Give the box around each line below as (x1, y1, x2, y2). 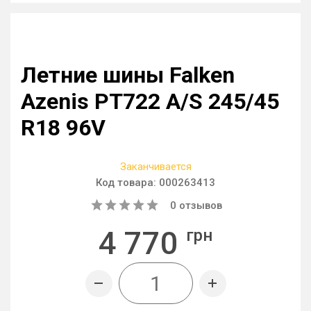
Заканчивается (119, 160, 192, 173)
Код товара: (96, 176, 159, 189)
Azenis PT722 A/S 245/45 (21, 88, 279, 115)
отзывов (176, 199, 222, 212)
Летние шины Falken (21, 62, 235, 88)
